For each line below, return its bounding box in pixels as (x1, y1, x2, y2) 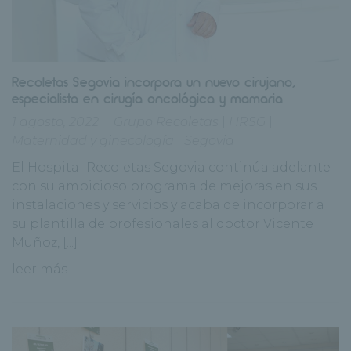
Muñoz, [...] (12, 234, 78, 250)
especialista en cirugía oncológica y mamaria (12, 89, 283, 107)
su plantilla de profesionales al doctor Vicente (12, 215, 313, 231)
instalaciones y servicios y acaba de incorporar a (12, 197, 324, 212)
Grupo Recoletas (114, 114, 219, 129)
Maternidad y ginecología (12, 132, 174, 148)
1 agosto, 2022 (12, 114, 99, 129)
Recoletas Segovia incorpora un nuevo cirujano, (12, 72, 295, 91)
